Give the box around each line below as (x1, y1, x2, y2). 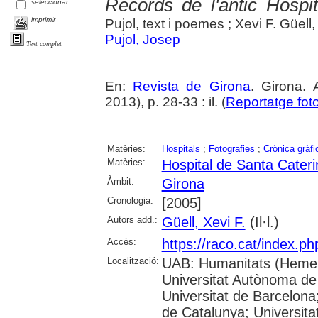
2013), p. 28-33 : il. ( (104, 94, 226, 110)
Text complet (26, 39, 62, 48)
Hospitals (161, 143, 200, 155)
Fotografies (208, 143, 255, 155)
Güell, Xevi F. (161, 214, 246, 231)
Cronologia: (106, 195, 153, 207)
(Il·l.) (245, 214, 279, 231)
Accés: (106, 236, 136, 248)
